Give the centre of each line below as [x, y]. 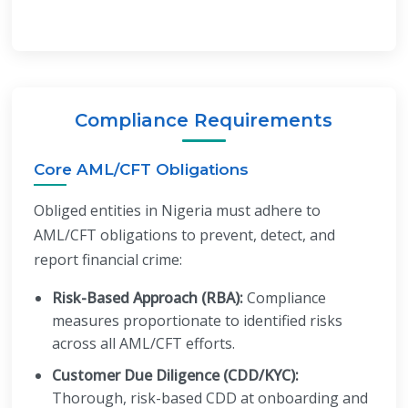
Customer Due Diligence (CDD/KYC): [176, 375]
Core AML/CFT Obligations [142, 169]
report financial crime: [108, 260]
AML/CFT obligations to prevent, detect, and [185, 235]
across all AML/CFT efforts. [144, 343]
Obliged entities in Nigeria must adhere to [178, 210]
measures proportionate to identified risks [198, 321]
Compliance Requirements [204, 120]
